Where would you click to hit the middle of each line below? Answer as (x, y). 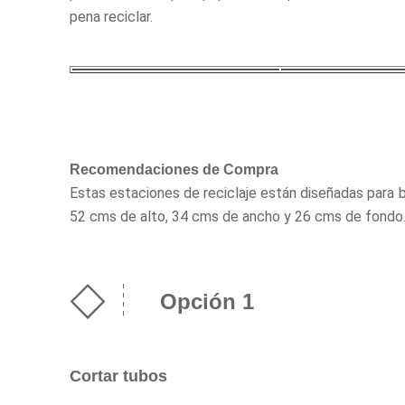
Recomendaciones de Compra (174, 170)
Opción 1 (207, 301)
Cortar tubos (118, 377)
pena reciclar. (111, 17)
